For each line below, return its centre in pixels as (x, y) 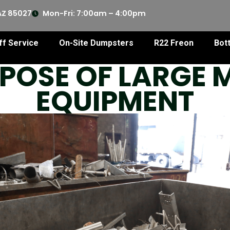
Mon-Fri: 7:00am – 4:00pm (94, 13)
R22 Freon (174, 43)
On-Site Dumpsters (96, 43)
